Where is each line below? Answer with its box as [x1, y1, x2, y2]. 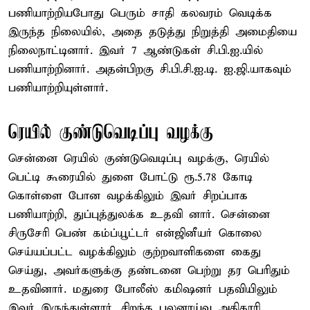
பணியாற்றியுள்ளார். [8, 80, 108, 95]
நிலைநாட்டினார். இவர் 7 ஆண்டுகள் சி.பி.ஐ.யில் [8, 43, 263, 58]
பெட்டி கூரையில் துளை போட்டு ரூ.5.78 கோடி [8, 170, 253, 185]
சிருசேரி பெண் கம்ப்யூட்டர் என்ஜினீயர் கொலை [8, 226, 262, 241]
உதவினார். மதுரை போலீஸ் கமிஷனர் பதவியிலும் [8, 282, 277, 297]
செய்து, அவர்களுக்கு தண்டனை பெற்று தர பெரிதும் [8, 263, 290, 278]
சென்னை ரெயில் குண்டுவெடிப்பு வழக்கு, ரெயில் [8, 151, 269, 166]
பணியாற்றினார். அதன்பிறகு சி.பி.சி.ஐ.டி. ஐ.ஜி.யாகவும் [8, 62, 291, 77]
